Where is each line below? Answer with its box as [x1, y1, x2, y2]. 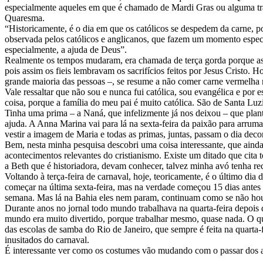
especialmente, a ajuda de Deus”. [5, 44, 127, 55]
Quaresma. [5, 12, 45, 23]
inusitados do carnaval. [5, 234, 89, 245]
